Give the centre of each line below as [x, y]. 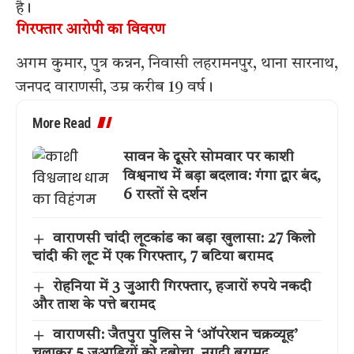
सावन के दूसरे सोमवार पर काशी [209, 157]
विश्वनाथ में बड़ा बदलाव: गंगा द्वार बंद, [222, 176]
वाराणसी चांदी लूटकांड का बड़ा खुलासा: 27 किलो [184, 239]
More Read [62, 123]
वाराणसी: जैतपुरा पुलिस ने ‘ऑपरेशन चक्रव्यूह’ [175, 335]
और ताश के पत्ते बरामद [94, 305]
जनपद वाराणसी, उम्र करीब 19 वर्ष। [115, 88]
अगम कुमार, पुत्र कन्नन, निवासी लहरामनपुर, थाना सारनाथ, [177, 64]
